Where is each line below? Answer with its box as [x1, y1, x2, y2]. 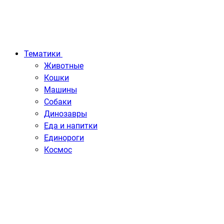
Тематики [24, 49, 60, 58]
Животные [44, 61, 83, 70]
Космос [44, 145, 72, 154]
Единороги [44, 133, 84, 142]
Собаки [44, 97, 71, 106]
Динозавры [44, 109, 87, 118]
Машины [44, 85, 77, 94]
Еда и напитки [44, 121, 97, 130]
